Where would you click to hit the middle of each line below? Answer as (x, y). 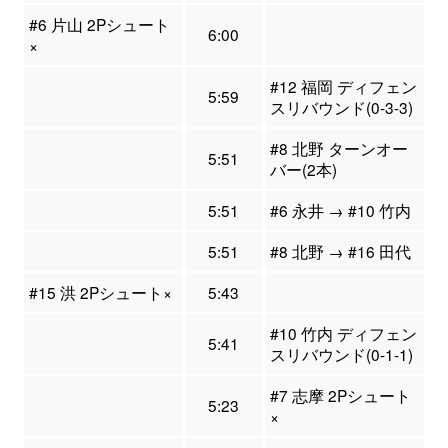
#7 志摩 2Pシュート (340, 395)
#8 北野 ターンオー (338, 148)
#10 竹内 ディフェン (343, 333)
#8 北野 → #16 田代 (340, 251)
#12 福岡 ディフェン (343, 86)
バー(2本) (303, 169)
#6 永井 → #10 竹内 (340, 210)
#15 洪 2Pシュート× (100, 292)
